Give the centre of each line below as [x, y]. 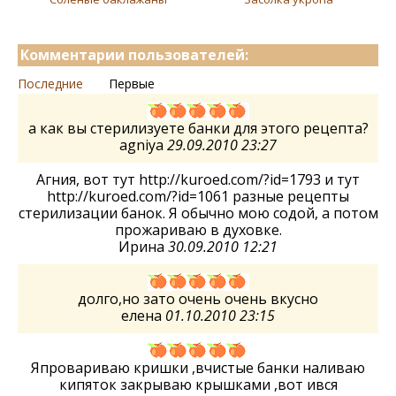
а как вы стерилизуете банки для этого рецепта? [198, 128]
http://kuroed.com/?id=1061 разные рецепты [198, 196]
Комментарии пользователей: [134, 55]
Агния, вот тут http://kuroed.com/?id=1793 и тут [198, 179]
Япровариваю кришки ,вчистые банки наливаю [198, 368]
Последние [50, 84]
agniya [143, 145]
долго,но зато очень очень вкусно [198, 299]
